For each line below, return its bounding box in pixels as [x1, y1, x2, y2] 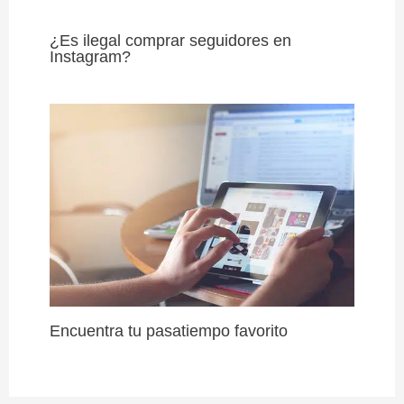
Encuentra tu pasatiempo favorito [50, 320, 289, 340]
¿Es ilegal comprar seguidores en [50, 30, 292, 50]
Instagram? [50, 46, 132, 66]
